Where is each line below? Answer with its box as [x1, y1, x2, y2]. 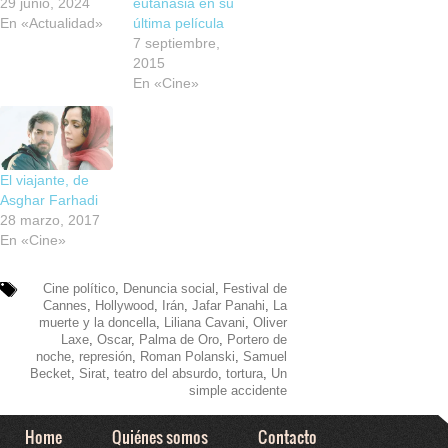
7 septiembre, [133, 34, 221, 51]
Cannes [42, 298, 87, 314]
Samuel [242, 349, 287, 365]
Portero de [226, 332, 287, 348]
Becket [29, 366, 71, 382]
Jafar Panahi [191, 298, 265, 314]
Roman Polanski [139, 349, 235, 365]
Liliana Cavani [163, 315, 245, 331]
